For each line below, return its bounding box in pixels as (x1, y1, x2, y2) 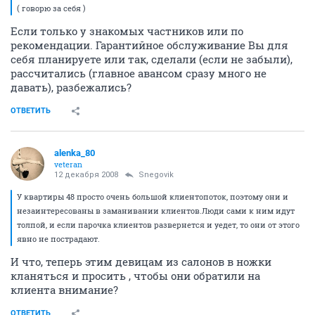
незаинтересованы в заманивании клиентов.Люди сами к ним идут (17, 205, 295, 216)
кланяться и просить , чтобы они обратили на (11, 269, 260, 283)
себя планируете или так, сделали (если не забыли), (11, 52, 292, 66)
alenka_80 (54, 148, 95, 158)
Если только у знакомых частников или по (11, 24, 243, 38)
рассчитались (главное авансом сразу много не (11, 66, 266, 80)
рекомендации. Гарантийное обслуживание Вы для (11, 38, 288, 52)
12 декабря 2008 (54, 170, 118, 179)
